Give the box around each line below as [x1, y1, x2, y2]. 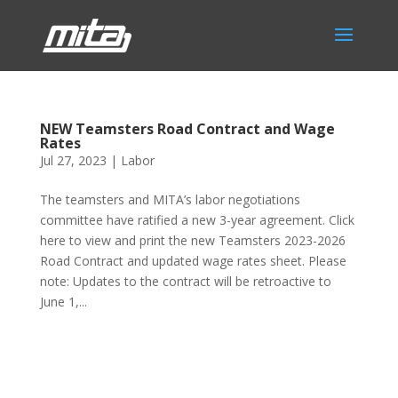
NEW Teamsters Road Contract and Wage [39, 119, 335, 139]
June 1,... [39, 293, 87, 310]
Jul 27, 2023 [39, 152, 107, 169]
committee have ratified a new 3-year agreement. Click [39, 211, 354, 228]
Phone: [39, 351, 84, 368]
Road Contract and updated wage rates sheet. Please [39, 252, 346, 269]
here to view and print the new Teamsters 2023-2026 [39, 232, 346, 249]
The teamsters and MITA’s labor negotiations [39, 191, 300, 208]
